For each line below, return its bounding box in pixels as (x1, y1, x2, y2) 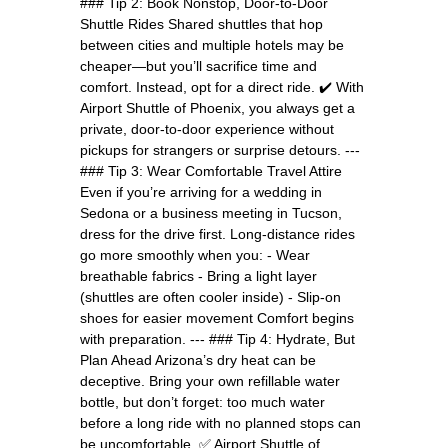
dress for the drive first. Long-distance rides (80, 225, 355, 242)
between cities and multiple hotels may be (80, 36, 344, 53)
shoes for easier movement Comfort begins (80, 309, 354, 326)
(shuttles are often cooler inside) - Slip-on (80, 288, 341, 305)
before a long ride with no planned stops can (80, 414, 361, 431)
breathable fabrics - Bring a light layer (80, 267, 317, 284)
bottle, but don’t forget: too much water (80, 393, 325, 410)
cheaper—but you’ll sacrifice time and (80, 57, 317, 74)
